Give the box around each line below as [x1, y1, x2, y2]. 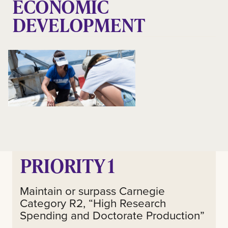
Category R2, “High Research [20, 194, 166, 211]
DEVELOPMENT [12, 11, 146, 37]
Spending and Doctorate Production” [20, 207, 205, 223]
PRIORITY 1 [20, 152, 115, 179]
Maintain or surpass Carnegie [20, 182, 165, 198]
